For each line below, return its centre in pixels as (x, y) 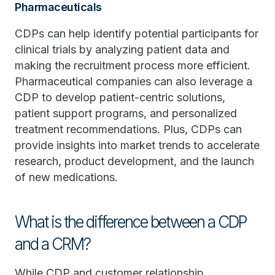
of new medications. (66, 177)
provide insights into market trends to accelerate (137, 145)
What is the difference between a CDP (131, 222)
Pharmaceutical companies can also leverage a (134, 81)
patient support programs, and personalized (126, 113)
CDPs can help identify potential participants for (137, 33)
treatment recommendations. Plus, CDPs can (128, 129)
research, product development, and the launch (134, 161)
